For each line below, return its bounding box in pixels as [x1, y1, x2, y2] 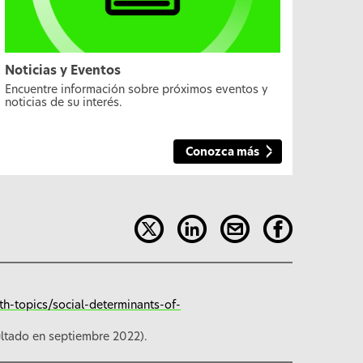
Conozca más [186, 146, 259, 158]
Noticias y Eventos [5, 65, 121, 78]
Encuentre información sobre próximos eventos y [5, 84, 268, 96]
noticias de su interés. [5, 97, 122, 109]
